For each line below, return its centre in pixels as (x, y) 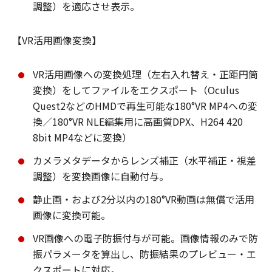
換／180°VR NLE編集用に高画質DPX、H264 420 (138, 122)
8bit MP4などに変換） (82, 138)
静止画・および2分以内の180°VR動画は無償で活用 (144, 199)
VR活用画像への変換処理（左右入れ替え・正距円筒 (145, 74)
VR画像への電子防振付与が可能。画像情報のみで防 (145, 238)
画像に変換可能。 (72, 215)
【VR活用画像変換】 (57, 40)
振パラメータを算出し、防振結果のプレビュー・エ (144, 254)
